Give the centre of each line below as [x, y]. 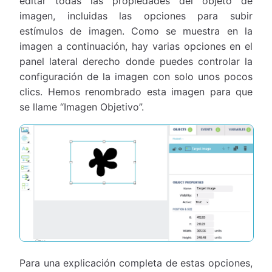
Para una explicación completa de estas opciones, [136, 263]
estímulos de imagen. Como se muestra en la [136, 31]
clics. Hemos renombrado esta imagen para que [136, 91]
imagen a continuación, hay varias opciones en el [136, 46]
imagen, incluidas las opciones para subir [136, 15]
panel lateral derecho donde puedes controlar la [136, 61]
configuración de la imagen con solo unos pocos [136, 76]
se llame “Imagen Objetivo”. [82, 107]
